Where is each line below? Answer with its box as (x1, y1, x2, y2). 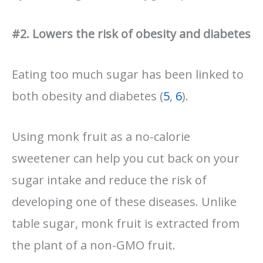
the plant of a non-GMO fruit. (12, 237, 176, 253)
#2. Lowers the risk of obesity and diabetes (12, 25, 251, 42)
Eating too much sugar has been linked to (12, 66, 244, 82)
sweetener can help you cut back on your (12, 150, 240, 166)
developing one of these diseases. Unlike (12, 193, 237, 210)
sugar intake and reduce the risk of (12, 171, 207, 188)
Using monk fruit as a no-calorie (12, 128, 190, 144)
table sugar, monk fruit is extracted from (12, 215, 240, 231)
